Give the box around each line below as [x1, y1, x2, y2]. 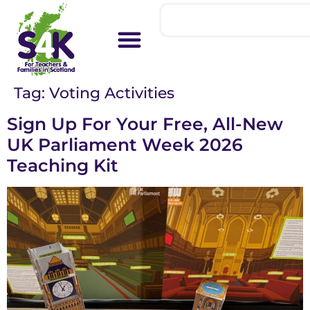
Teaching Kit [7, 155, 118, 176]
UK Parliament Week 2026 [7, 134, 243, 156]
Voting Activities [49, 84, 174, 103]
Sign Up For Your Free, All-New [7, 113, 283, 135]
